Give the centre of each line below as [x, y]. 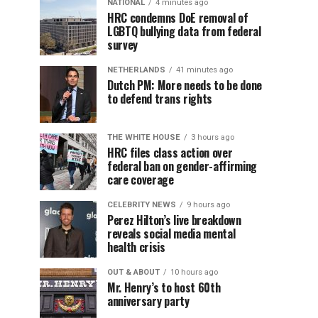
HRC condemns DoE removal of [178, 18]
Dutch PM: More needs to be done [185, 85]
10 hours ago [194, 272]
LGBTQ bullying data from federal [184, 31]
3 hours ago [213, 137]
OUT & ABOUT [133, 272]
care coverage [141, 180]
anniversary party [148, 301]
